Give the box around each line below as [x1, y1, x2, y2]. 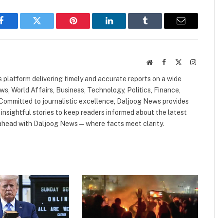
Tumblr [144, 23, 170, 33]
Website [152, 58, 174, 65]
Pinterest [72, 23, 103, 33]
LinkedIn [108, 23, 141, 33]
